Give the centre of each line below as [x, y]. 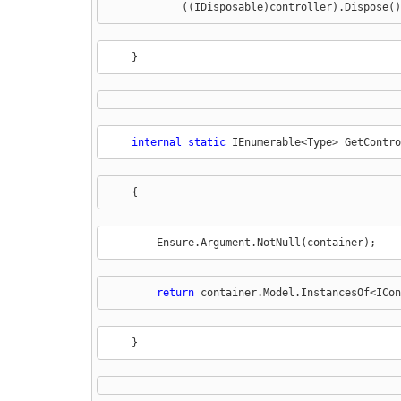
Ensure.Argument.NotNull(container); [241, 242]
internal [156, 142]
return [175, 292]
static [206, 142]
